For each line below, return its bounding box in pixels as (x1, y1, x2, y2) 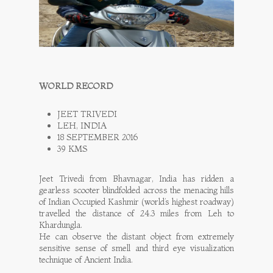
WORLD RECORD (39, 80, 113, 91)
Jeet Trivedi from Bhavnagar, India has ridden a (39, 172, 234, 184)
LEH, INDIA (57, 119, 107, 131)
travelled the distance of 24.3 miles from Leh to (39, 207, 234, 219)
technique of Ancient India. (39, 253, 133, 265)
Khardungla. (39, 219, 82, 230)
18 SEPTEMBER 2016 (57, 131, 138, 143)
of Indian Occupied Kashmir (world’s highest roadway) (39, 196, 234, 207)
